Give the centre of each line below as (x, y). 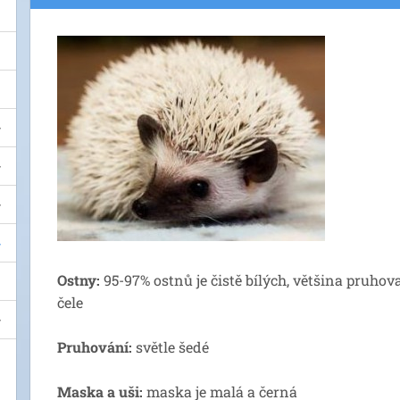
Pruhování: (95, 347)
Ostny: (79, 280)
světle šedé (171, 347)
